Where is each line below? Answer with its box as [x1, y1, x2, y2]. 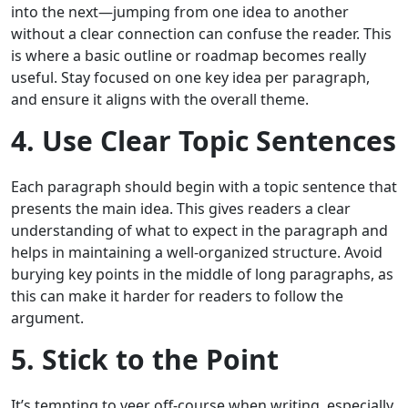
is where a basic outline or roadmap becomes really [11, 46, 366, 66]
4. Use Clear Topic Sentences [11, 122, 396, 160]
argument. [11, 308, 84, 329]
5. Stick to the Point [11, 341, 279, 379]
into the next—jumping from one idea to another [11, 2, 349, 23]
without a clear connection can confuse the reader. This [11, 24, 392, 45]
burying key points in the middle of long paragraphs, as [11, 264, 393, 285]
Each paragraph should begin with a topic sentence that [11, 177, 397, 198]
